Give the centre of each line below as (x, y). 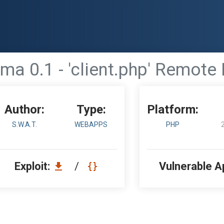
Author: (24, 109)
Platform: (173, 109)
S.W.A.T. (24, 124)
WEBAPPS (91, 124)
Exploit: (33, 166)
